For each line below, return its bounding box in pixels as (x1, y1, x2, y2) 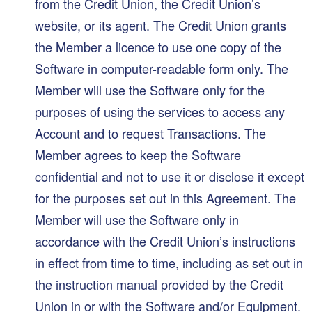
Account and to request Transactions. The (35, 123, 266, 142)
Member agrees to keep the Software (35, 145, 241, 164)
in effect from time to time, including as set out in (35, 253, 303, 272)
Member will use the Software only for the (35, 80, 265, 99)
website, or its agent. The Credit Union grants (35, 15, 286, 34)
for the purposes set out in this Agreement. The (35, 188, 296, 207)
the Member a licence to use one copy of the (35, 37, 281, 56)
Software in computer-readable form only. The (35, 58, 288, 77)
